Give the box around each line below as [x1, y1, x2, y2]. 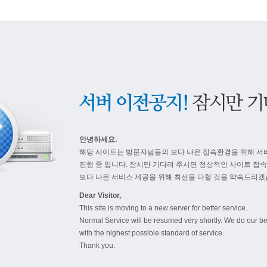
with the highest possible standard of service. [79, 229, 224, 237]
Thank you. [79, 241, 115, 250]
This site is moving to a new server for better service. [79, 204, 247, 212]
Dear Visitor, [79, 191, 121, 200]
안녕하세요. [79, 135, 117, 144]
